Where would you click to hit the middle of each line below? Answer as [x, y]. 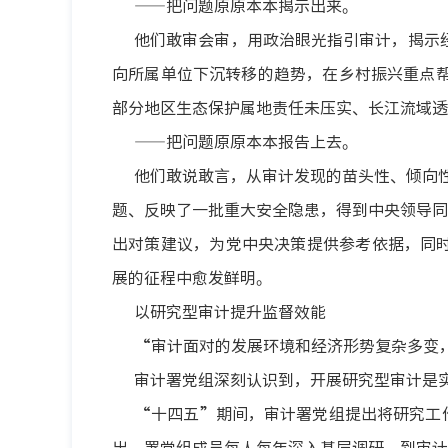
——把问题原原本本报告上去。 [246, 141]
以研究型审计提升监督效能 [230, 311]
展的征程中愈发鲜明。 [192, 277]
